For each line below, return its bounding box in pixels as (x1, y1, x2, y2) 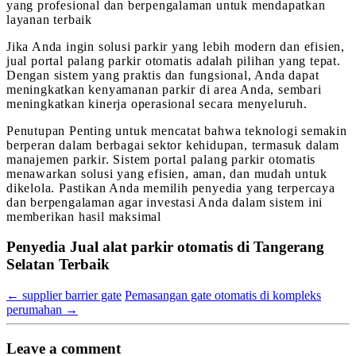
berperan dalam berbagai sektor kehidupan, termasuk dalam (6, 137, 339, 152)
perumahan (6, 303, 65, 316)
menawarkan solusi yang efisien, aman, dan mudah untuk (6, 166, 327, 180)
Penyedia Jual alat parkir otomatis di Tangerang (6, 238, 324, 256)
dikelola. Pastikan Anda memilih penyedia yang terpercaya (6, 180, 335, 195)
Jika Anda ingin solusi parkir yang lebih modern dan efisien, (6, 39, 345, 53)
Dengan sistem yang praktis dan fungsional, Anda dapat (6, 68, 319, 82)
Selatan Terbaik (6, 256, 110, 273)
